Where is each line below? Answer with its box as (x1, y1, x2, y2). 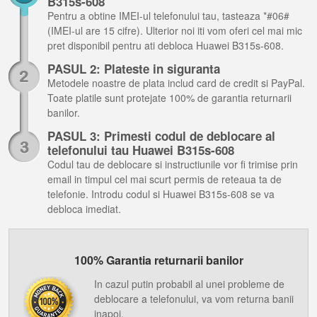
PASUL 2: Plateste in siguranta (47, 60, 220, 77)
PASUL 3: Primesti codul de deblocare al (47, 127, 275, 144)
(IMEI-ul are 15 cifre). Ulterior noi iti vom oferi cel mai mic (47, 23, 302, 38)
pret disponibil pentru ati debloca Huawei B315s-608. (47, 38, 284, 52)
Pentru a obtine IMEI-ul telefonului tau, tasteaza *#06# (47, 8, 289, 23)
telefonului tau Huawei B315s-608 (47, 142, 234, 158)
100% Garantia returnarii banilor (74, 252, 243, 268)
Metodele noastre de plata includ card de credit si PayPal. (47, 76, 305, 90)
